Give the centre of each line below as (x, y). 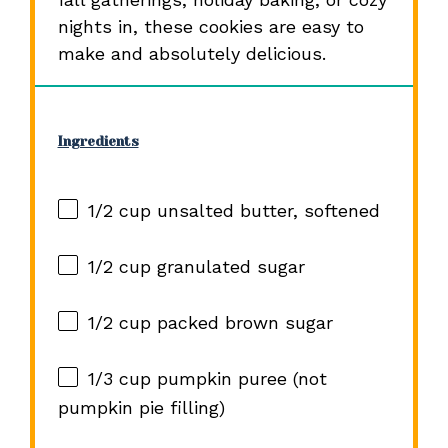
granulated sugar (227, 267)
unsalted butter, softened (265, 211)
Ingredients (98, 141)
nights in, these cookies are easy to (210, 26)
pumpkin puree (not (238, 379)
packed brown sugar (241, 323)
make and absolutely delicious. (191, 53)
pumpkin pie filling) (141, 408)
